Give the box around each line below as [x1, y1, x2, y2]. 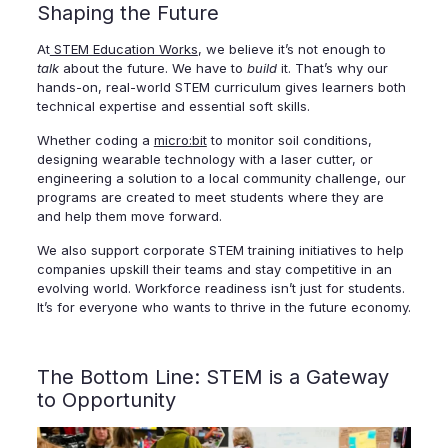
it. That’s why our [276, 60, 388, 77]
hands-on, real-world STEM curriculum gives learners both [36, 79, 406, 96]
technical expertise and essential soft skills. [36, 98, 310, 115]
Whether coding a [36, 132, 154, 149]
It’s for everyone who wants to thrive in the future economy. [36, 299, 411, 316]
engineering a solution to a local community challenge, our [36, 170, 406, 187]
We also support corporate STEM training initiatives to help [36, 242, 404, 259]
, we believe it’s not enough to [197, 41, 386, 58]
